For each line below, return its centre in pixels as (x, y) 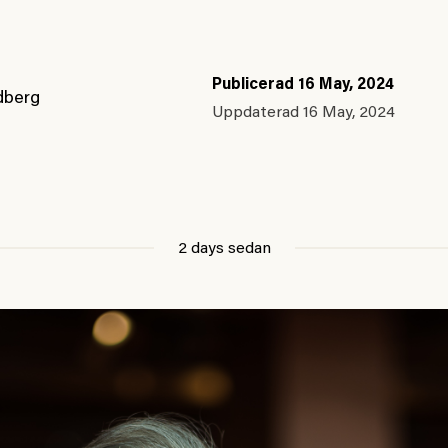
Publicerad (254, 85)
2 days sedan (224, 249)
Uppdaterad (257, 113)
